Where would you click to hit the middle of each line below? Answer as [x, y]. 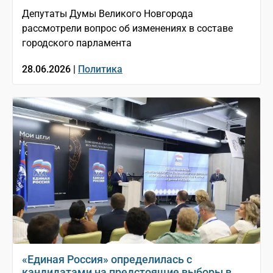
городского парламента [77, 43]
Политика [100, 69]
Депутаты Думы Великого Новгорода [108, 13]
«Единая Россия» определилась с [107, 259]
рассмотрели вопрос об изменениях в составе [127, 28]
